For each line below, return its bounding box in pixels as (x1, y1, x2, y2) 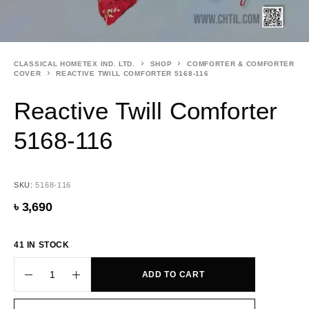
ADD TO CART (141, 270, 205, 279)
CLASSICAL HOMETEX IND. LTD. (14, 60, 135, 68)
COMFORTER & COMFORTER (187, 60, 295, 68)
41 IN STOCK (14, 240, 70, 250)
